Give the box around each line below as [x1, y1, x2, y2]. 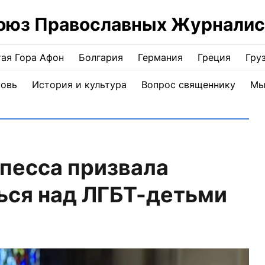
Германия [138, 51, 183, 63]
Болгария [79, 51, 123, 63]
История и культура [31, 79, 127, 91]
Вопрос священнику [141, 79, 235, 91]
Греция [198, 51, 231, 63]
